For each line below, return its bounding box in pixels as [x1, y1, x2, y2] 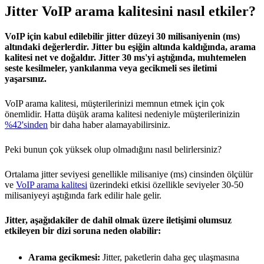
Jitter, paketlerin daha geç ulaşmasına [100, 252, 239, 262]
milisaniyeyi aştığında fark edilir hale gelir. [5, 190, 161, 200]
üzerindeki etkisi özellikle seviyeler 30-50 [87, 179, 243, 190]
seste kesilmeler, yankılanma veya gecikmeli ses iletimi [5, 62, 217, 73]
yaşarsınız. [5, 73, 47, 84]
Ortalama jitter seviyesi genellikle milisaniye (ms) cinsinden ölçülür [5, 169, 253, 179]
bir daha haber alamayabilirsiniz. [48, 119, 170, 130]
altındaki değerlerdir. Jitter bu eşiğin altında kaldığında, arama [5, 41, 256, 52]
